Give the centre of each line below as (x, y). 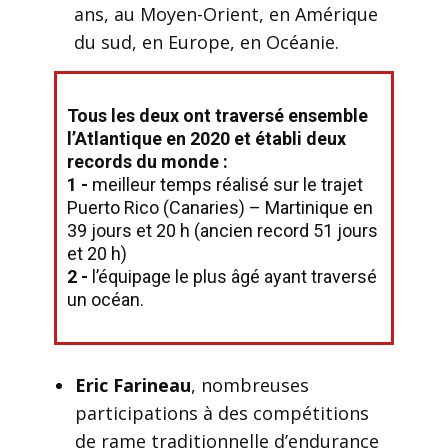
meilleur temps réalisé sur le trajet (225, 184)
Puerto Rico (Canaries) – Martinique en (220, 207)
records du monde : (147, 161)
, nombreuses (250, 385)
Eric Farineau (133, 385)
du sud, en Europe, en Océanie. (206, 42)
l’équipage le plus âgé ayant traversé (232, 276)
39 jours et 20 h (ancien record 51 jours (222, 230)
